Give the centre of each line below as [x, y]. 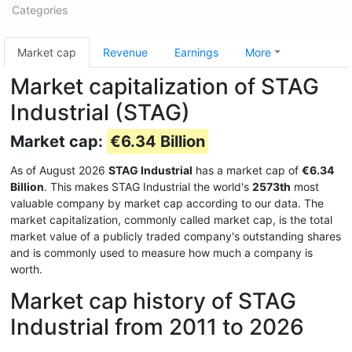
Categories [40, 10]
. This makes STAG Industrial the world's [148, 187]
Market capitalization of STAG [165, 86]
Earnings [196, 52]
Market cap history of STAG [153, 301]
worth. [26, 269]
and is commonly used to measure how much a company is [161, 253]
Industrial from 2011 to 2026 [157, 327]
